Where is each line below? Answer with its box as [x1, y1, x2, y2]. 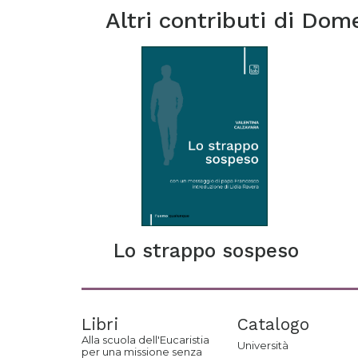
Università [237, 339, 288, 352]
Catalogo [237, 314, 309, 334]
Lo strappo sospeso [113, 239, 299, 262]
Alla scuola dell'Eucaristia [82, 333, 209, 346]
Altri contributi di [105, 7, 301, 34]
